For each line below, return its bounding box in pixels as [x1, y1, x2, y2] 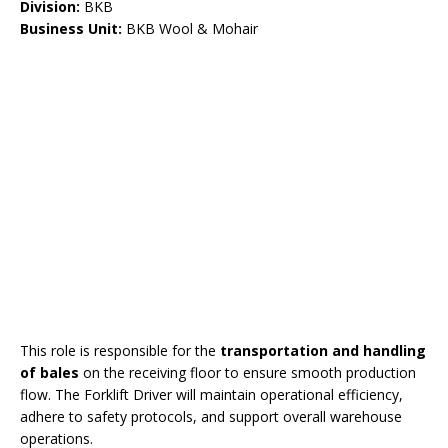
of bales [20, 363, 79, 382]
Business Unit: [20, 19, 122, 38]
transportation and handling [220, 341, 426, 360]
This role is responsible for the [20, 341, 220, 360]
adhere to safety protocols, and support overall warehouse [20, 407, 402, 426]
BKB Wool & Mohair [122, 19, 258, 38]
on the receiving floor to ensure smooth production [79, 363, 416, 382]
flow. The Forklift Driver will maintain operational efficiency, [20, 385, 403, 404]
